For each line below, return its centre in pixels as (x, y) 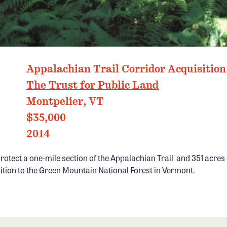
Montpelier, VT (65, 101)
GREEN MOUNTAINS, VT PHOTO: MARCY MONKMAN (113, 58)
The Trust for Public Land (92, 85)
